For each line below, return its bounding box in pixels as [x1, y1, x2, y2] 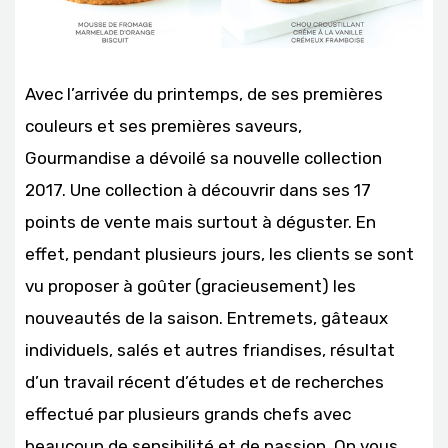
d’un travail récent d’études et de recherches [25, 372, 384, 393]
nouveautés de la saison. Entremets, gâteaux [25, 308, 388, 329]
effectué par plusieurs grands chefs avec [25, 404, 351, 425]
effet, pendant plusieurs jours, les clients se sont [25, 244, 414, 265]
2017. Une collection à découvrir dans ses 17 [25, 180, 371, 201]
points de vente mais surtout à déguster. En [25, 212, 376, 233]
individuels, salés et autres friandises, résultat [25, 340, 395, 361]
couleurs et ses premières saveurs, [25, 116, 302, 137]
